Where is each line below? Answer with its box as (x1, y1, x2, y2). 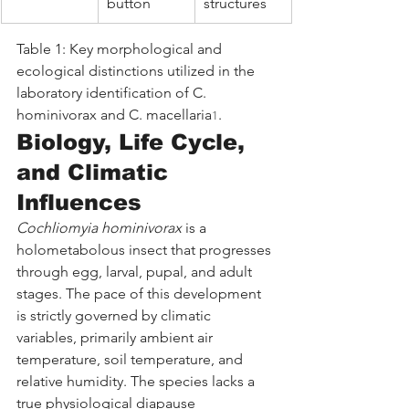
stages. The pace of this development (16, 284, 265, 302)
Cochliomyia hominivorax (16, 218, 182, 236)
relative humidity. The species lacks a (16, 372, 258, 390)
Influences (16, 189, 142, 215)
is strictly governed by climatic (16, 306, 215, 324)
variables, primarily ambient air (16, 328, 216, 346)
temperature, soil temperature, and (16, 350, 246, 368)
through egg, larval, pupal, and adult (16, 262, 256, 280)
